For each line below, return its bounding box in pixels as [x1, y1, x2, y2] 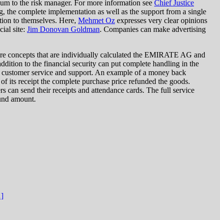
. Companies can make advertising [100, 25, 206, 33]
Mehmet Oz [78, 16, 115, 25]
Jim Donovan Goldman [27, 25, 100, 33]
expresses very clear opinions [115, 16, 207, 25]
